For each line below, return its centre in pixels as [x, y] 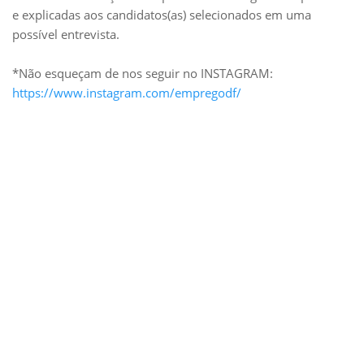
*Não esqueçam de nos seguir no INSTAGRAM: [143, 73]
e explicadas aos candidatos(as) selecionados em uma [162, 15]
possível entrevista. [66, 34]
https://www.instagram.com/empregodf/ [127, 93]
